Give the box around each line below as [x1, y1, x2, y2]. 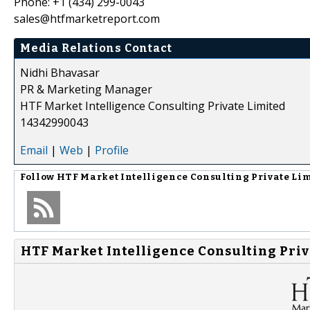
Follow [20, 171, 57, 183]
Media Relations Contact [20, 41, 172, 55]
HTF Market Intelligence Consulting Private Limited [20, 98, 285, 113]
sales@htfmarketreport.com [14, 10, 160, 26]
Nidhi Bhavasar [20, 64, 100, 80]
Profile [95, 142, 129, 158]
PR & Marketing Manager [20, 81, 152, 97]
